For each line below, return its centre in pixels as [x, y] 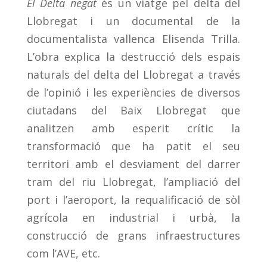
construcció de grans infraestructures [133, 235]
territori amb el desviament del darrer [133, 164]
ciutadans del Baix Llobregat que [133, 110]
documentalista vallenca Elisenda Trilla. [133, 38]
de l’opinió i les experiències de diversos [133, 92]
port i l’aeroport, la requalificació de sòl [133, 199]
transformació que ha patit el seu [133, 146]
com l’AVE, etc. [63, 253]
